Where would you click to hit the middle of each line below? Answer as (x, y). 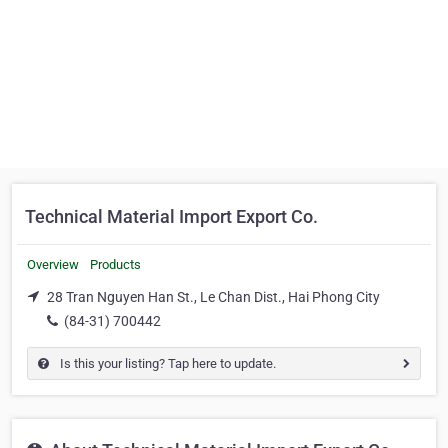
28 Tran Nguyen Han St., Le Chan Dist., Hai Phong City (213, 297)
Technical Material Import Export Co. (171, 216)
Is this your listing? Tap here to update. (166, 363)
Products (115, 264)
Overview (53, 264)
